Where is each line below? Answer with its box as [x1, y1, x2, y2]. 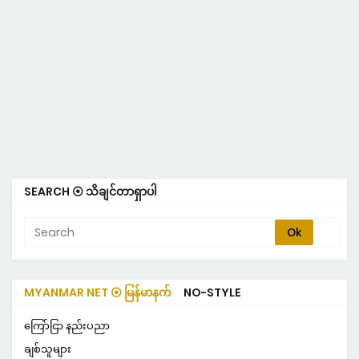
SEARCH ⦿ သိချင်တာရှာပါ [24, 184, 157, 200]
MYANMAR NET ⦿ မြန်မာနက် [24, 284, 171, 301]
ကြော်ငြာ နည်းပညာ [24, 318, 110, 334]
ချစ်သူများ [24, 341, 71, 357]
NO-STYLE [184, 284, 241, 301]
